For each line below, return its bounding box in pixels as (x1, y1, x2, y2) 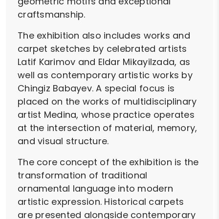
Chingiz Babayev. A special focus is (18, 82, 175, 95)
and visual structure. (18, 135, 109, 148)
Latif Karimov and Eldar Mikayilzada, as (18, 56, 191, 68)
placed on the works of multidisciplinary (18, 95, 197, 108)
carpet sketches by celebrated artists (18, 43, 187, 55)
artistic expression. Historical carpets (18, 196, 184, 208)
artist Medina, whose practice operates (18, 109, 195, 121)
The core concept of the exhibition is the (18, 156, 199, 169)
